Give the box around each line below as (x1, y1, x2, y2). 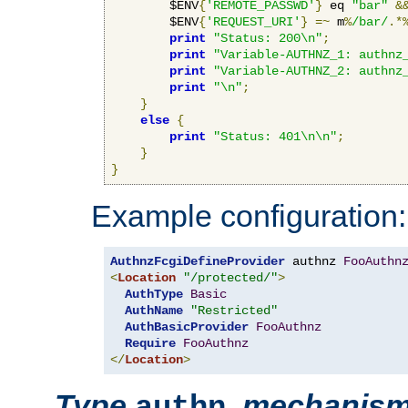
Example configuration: (91, 198, 406, 233)
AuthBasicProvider (125, 319, 249, 334)
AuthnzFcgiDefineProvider (110, 253, 285, 269)
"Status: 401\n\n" (213, 128, 337, 144)
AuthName (125, 302, 183, 318)
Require (125, 335, 176, 351)
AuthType (125, 286, 183, 301)
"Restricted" (190, 302, 278, 318)
